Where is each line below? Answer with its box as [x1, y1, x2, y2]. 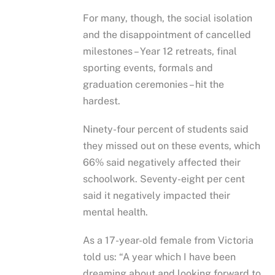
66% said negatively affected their [83, 156, 241, 168]
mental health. [83, 206, 149, 218]
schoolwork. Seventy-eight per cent [83, 172, 246, 185]
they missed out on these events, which [83, 139, 261, 152]
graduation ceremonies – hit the [83, 78, 225, 90]
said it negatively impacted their [83, 189, 231, 201]
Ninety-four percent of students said [83, 123, 249, 135]
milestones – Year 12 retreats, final [83, 45, 238, 57]
